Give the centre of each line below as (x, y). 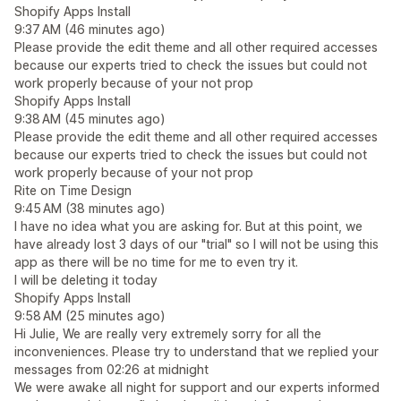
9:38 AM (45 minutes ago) (90, 119)
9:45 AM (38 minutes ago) (90, 208)
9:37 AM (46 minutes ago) (90, 29)
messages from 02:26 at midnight (111, 369)
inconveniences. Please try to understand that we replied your (196, 351)
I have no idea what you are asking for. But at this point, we (188, 226)
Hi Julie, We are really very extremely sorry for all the (168, 333)
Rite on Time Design (73, 190)
